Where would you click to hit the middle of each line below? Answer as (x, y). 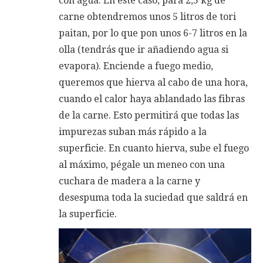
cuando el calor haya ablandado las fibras (152, 99)
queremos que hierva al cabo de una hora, (153, 82)
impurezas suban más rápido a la (133, 131)
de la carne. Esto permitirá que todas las (149, 115)
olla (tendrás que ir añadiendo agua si (144, 49)
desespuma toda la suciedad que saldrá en (153, 197)
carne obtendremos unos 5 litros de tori (147, 16)
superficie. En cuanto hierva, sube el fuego (154, 148)
